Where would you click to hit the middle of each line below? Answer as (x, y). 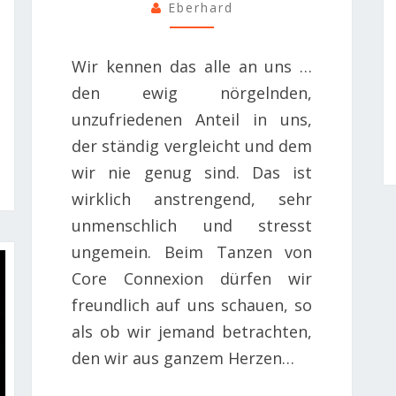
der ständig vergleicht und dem (192, 145)
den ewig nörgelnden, (192, 92)
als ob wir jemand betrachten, (192, 331)
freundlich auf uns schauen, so (192, 305)
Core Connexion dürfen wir (192, 278)
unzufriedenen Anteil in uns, (192, 119)
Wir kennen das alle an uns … (192, 66)
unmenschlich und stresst (192, 225)
